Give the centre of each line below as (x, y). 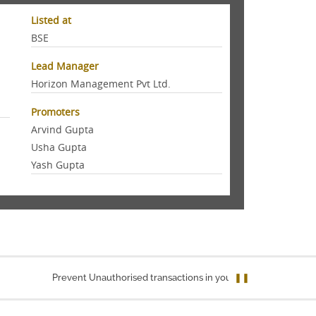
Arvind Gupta (63, 129)
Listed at (51, 20)
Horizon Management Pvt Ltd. (101, 84)
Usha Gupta (59, 147)
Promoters (56, 112)
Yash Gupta (58, 165)
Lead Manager (65, 66)
